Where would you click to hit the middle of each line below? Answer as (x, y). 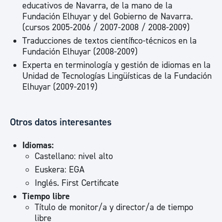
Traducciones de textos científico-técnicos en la (110, 41)
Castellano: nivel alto (74, 156)
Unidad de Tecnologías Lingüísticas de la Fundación (117, 76)
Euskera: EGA (59, 170)
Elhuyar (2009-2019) (60, 87)
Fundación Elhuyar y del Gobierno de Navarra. (108, 17)
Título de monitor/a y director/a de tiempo (114, 207)
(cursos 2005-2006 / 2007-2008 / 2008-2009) (106, 28)
